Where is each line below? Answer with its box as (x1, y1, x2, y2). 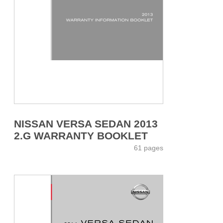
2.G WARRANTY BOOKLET (14, 129, 148, 141)
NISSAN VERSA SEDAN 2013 (14, 117, 158, 129)
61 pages (134, 143, 163, 152)
